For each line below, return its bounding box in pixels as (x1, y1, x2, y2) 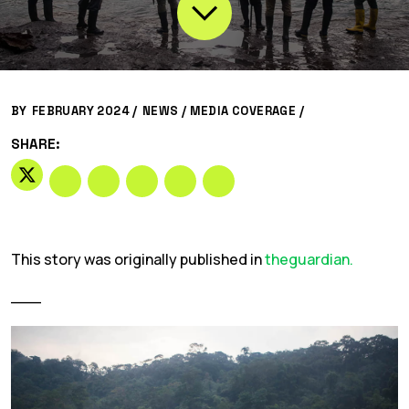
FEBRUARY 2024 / (31, 103, 138, 119)
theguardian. (265, 249, 353, 269)
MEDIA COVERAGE (189, 103, 297, 119)
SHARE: (11, 135, 60, 152)
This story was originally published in (11, 249, 265, 269)
